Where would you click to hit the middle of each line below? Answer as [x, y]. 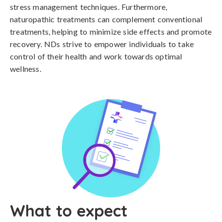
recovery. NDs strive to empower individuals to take [102, 44]
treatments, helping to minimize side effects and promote [111, 31]
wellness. [26, 69]
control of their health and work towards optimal [96, 56]
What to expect [69, 211]
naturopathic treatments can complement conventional [106, 19]
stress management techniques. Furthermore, [89, 7]
